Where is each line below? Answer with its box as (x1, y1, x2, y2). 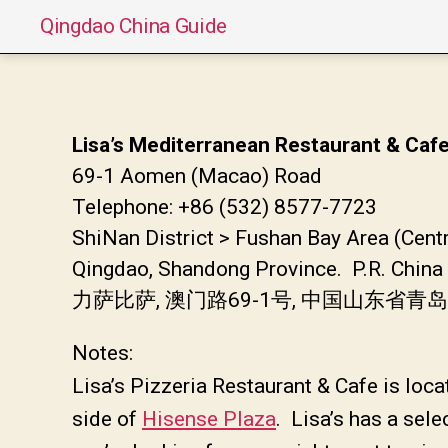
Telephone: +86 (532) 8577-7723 (72, 194, 377, 219)
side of (72, 406, 142, 431)
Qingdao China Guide (40, 13, 228, 38)
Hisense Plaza (142, 406, 276, 431)
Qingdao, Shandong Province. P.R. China (72, 256, 443, 281)
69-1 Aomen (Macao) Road (72, 163, 322, 188)
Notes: (72, 340, 133, 365)
